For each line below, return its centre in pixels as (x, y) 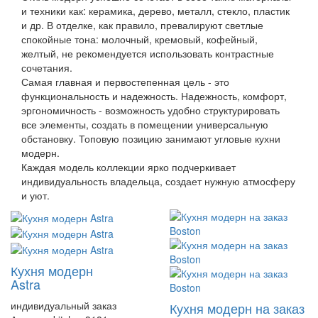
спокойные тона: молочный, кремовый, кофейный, (139, 39)
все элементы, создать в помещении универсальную (145, 124)
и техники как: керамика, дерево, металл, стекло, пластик (155, 10)
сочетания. (47, 67)
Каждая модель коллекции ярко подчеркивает (128, 166)
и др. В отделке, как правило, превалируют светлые (142, 24)
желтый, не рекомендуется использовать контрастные (148, 53)
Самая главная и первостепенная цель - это (125, 81)
